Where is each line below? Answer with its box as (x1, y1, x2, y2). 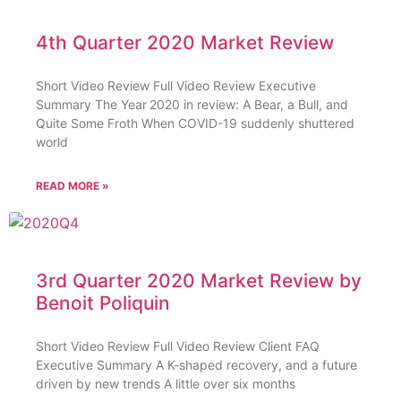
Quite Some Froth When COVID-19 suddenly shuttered (36, 115, 354, 132)
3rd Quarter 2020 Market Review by (36, 269, 362, 293)
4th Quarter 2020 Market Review (36, 31, 334, 55)
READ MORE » (36, 179, 109, 193)
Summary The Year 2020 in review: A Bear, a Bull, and (36, 97, 348, 113)
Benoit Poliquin (36, 292, 170, 315)
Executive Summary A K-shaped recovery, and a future (36, 357, 357, 373)
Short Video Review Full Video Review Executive (36, 78, 316, 94)
